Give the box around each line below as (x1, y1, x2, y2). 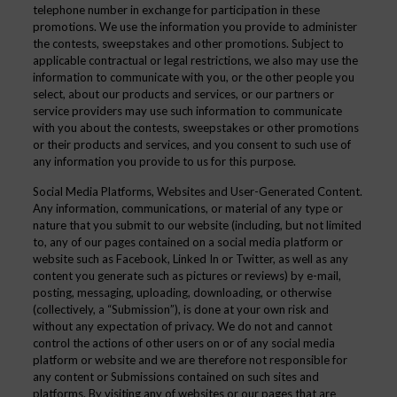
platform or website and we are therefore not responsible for (32, 353, 347, 367)
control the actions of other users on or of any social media (32, 336, 335, 350)
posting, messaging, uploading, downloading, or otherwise (32, 285, 331, 300)
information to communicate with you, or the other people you (32, 70, 354, 84)
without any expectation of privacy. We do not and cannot (32, 319, 332, 333)
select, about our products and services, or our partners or (32, 87, 334, 101)
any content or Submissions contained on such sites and (32, 370, 319, 384)
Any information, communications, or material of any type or (32, 201, 343, 215)
